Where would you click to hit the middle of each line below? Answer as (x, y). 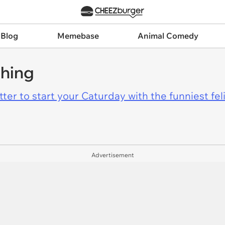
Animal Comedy (168, 36)
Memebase (78, 36)
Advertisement (113, 155)
